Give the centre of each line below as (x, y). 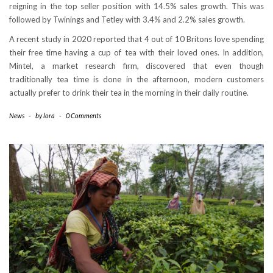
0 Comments (83, 115)
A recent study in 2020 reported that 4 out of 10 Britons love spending (136, 39)
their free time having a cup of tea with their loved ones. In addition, (136, 52)
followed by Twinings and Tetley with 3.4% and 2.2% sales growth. (127, 19)
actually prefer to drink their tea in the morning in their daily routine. (129, 92)
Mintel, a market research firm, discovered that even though (136, 66)
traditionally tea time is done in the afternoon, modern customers (136, 79)
